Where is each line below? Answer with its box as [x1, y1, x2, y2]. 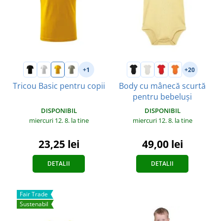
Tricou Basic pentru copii [12, 80, 105, 92]
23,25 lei [38, 137, 79, 151]
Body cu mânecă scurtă [119, 80, 206, 92]
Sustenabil [20, 199, 48, 208]
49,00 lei [142, 137, 183, 151]
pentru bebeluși [133, 91, 192, 103]
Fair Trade [20, 190, 48, 198]
